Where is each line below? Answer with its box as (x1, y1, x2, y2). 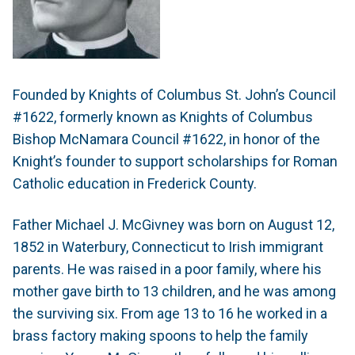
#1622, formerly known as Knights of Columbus (13, 109, 313, 125)
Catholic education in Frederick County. (13, 175, 257, 192)
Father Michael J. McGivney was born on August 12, (13, 216, 334, 233)
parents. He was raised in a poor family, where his (13, 261, 322, 277)
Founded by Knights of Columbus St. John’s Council (13, 86, 336, 103)
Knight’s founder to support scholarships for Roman (13, 153, 338, 170)
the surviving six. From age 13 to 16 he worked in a (13, 305, 327, 322)
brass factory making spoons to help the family (13, 327, 308, 344)
